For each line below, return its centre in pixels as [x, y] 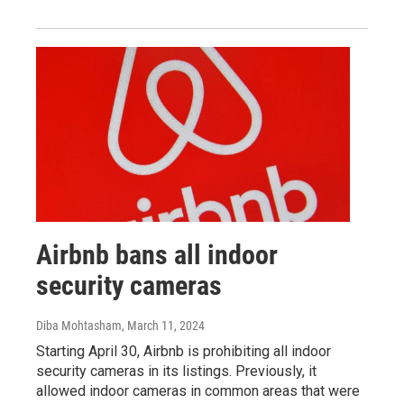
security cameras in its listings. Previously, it [176, 371]
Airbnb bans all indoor [157, 254]
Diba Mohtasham [79, 325]
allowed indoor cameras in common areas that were [198, 390]
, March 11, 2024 [163, 325]
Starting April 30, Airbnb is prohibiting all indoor [184, 351]
